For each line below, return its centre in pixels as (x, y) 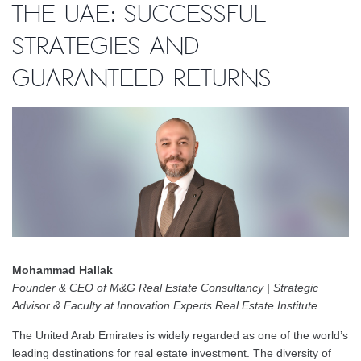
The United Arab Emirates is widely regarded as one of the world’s (180, 335)
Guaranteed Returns (142, 78)
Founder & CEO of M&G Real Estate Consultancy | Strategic (165, 287)
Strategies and (106, 46)
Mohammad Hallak (62, 270)
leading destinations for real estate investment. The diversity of (172, 353)
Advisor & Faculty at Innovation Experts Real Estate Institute (165, 305)
